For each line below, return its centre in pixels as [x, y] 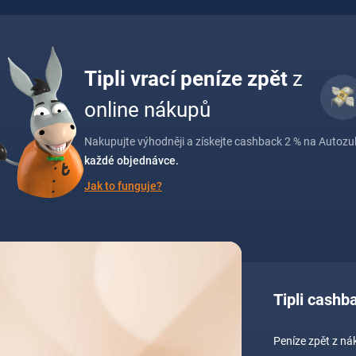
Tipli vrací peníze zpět [188, 78]
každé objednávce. [132, 160]
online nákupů [147, 109]
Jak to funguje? [123, 186]
